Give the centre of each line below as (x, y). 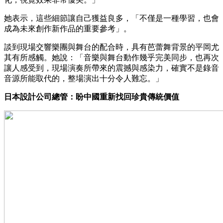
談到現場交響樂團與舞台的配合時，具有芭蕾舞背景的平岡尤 (111, 47)
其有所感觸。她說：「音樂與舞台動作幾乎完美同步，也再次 (111, 57)
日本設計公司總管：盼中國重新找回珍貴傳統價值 (92, 97)
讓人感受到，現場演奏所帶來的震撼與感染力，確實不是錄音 (111, 68)
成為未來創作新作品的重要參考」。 (68, 28)
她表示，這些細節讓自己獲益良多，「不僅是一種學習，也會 (111, 18)
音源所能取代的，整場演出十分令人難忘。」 (84, 78)
